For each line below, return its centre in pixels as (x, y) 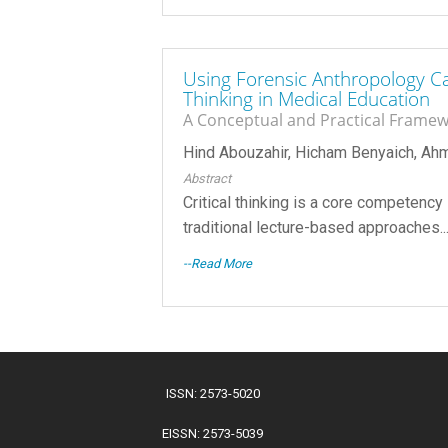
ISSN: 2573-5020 (212, 393)
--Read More (217, 263)
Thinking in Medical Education (306, 99)
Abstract (207, 178)
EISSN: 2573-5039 (212, 433)
